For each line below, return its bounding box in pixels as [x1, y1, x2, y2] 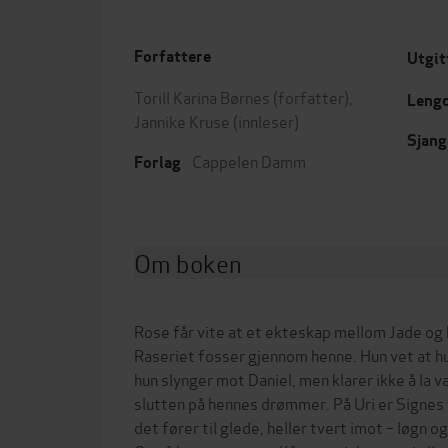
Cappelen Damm [192, 149, 306, 172]
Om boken [134, 245, 242, 280]
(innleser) [230, 109, 299, 132]
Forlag [134, 152, 181, 173]
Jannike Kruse [134, 109, 230, 132]
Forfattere [134, 46, 211, 67]
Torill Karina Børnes [134, 85, 270, 108]
